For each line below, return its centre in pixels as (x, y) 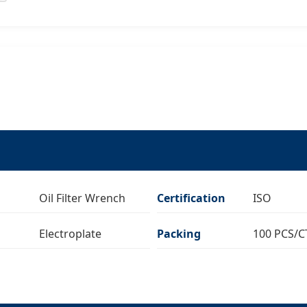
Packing (179, 233)
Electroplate (70, 233)
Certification (191, 198)
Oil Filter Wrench (82, 198)
